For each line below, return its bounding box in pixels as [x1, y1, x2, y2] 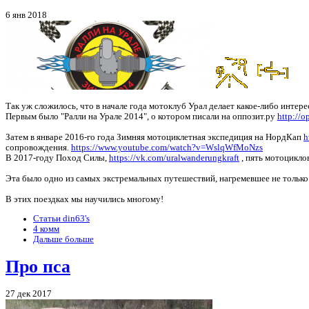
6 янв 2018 [6, 10, 47, 21]
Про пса [6, 256, 70, 277]
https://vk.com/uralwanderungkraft [109, 152, 239, 163]
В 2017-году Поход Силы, [6, 152, 109, 163]
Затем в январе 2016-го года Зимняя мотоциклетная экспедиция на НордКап [6, 132, 303, 142]
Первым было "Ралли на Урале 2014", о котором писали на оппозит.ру [6, 111, 277, 121]
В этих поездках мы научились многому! [6, 194, 163, 204]
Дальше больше [33, 234, 94, 244]
